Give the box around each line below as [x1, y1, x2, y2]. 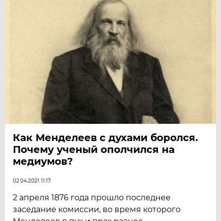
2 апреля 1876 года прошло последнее [13, 192, 171, 202]
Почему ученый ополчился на [13, 143, 175, 155]
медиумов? [13, 155, 74, 167]
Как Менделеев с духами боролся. [13, 131, 198, 144]
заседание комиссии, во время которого [13, 204, 181, 214]
